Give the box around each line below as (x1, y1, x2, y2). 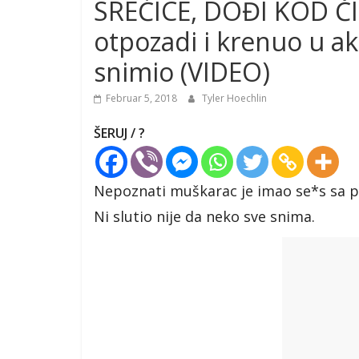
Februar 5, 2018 (106, 91, 177, 105)
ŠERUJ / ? (94, 124, 145, 142)
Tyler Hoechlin (202, 91, 267, 105)
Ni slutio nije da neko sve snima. (94, 207, 315, 226)
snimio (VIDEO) (94, 54, 270, 89)
